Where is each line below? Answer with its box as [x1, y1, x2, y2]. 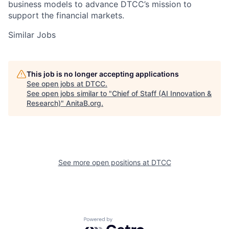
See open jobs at [27, 79, 85, 88]
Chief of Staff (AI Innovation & [112, 88, 212, 98]
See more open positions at [58, 157, 151, 167]
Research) [27, 98, 61, 107]
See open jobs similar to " [27, 88, 112, 98]
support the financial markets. [8, 10, 124, 20]
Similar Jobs [8, 29, 56, 40]
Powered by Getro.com [83, 216, 173, 227]
